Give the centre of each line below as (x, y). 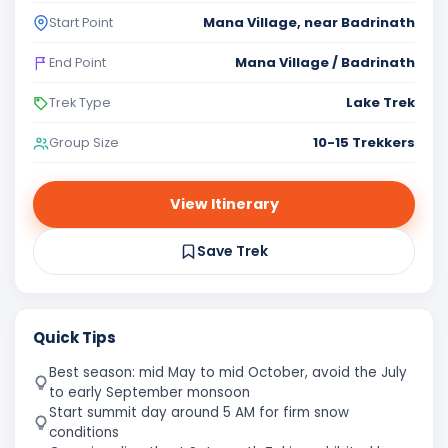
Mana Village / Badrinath (325, 62)
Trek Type (80, 102)
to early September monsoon (149, 392)
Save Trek (232, 251)
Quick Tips (74, 337)
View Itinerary (224, 204)
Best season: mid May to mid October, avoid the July (228, 372)
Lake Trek (380, 102)
